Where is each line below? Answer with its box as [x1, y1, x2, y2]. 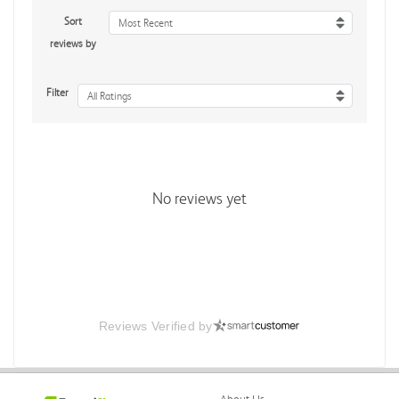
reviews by [49, 37, 96, 50]
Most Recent [118, 16, 173, 29]
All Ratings [87, 90, 132, 103]
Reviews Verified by [98, 318, 213, 333]
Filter [46, 85, 69, 99]
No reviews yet [152, 189, 247, 208]
